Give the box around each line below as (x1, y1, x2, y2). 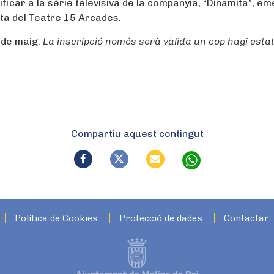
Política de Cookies (14, 213, 98, 224)
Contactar (223, 213, 269, 224)
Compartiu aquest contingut (70, 128, 204, 139)
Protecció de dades (119, 213, 202, 224)
